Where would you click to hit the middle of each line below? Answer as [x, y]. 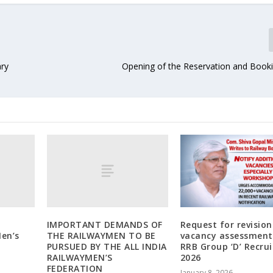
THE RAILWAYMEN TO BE [101, 235]
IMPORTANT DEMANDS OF [105, 224]
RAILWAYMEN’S [80, 257]
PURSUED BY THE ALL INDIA [107, 246]
